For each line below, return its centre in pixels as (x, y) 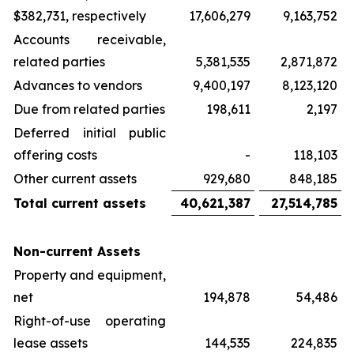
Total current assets (80, 203)
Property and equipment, (90, 275)
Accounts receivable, (90, 40)
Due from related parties (89, 109)
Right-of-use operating (90, 321)
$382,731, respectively (80, 16)
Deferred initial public (90, 133)
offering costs (55, 155)
